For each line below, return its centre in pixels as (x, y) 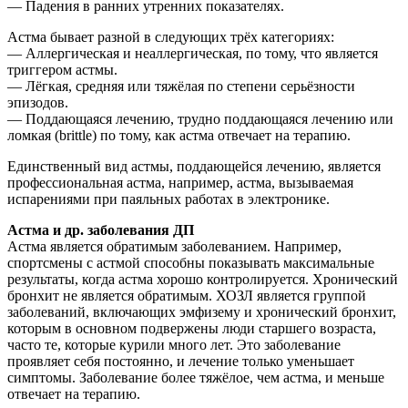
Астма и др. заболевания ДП (101, 230)
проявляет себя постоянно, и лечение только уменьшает (181, 362)
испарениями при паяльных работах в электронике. (168, 199)
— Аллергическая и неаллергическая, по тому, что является (193, 54)
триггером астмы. (62, 70)
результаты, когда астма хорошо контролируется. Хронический (203, 280)
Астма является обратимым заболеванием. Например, (174, 247)
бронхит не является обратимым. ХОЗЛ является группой (187, 296)
